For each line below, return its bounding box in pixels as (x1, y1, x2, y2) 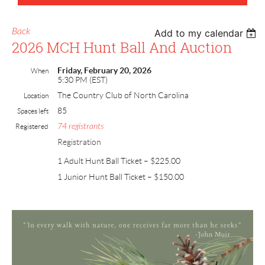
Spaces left (17, 107, 49, 115)
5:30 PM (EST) (57, 75, 108, 85)
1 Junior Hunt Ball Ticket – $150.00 (57, 172, 184, 182)
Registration (57, 137, 101, 147)
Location (24, 92, 49, 100)
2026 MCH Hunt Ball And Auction (12, 38, 232, 57)
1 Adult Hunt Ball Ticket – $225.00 (57, 156, 180, 166)
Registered (15, 122, 49, 131)
